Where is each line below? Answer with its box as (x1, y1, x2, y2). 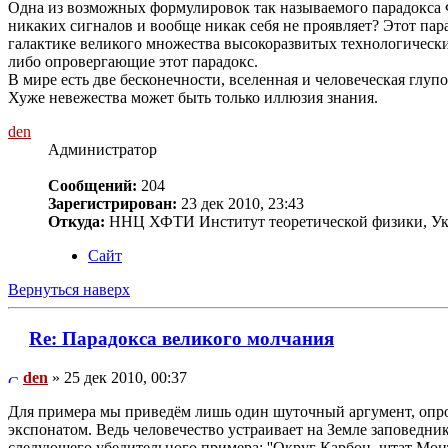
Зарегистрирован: (48, 195, 177, 213)
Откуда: (48, 213, 105, 231)
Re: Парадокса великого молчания (29, 328, 334, 350)
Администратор (48, 141, 157, 159)
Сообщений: (48, 177, 137, 195)
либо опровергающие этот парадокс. (8, 53, 258, 71)
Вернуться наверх (8, 281, 130, 299)
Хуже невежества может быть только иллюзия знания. (8, 89, 378, 107)
